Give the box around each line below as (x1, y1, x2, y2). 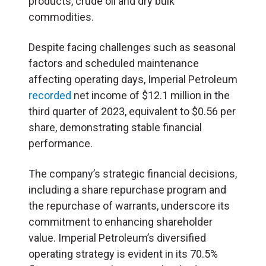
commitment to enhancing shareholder (28, 215, 213, 228)
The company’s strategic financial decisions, (28, 167, 237, 180)
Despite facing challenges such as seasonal (28, 40, 236, 53)
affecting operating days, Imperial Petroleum (28, 72, 237, 85)
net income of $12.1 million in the (71, 88, 230, 102)
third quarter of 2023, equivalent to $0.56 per (28, 104, 236, 118)
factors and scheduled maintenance (28, 56, 199, 69)
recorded (28, 88, 71, 102)
